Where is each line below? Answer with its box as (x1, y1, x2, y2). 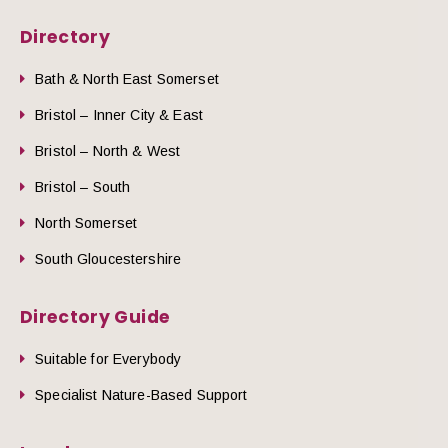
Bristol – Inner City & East (35, 106, 203, 123)
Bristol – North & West (35, 142, 181, 159)
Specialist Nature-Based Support (35, 386, 248, 403)
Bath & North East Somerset (35, 70, 219, 87)
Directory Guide (20, 304, 171, 329)
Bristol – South (35, 178, 131, 195)
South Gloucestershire (35, 250, 182, 267)
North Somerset (35, 214, 138, 231)
